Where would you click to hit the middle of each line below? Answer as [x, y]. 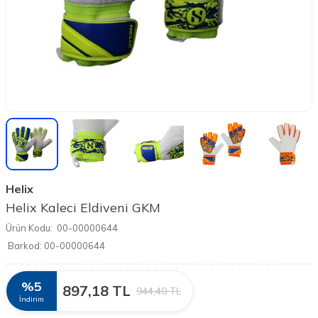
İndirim [32, 300]
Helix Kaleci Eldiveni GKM [83, 208]
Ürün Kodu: [29, 228]
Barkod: [25, 246]
